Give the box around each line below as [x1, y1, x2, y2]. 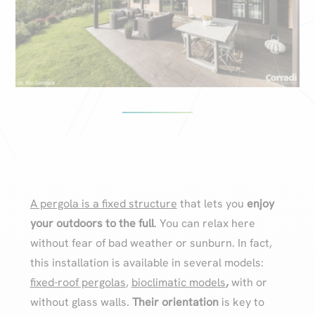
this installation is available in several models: [30, 255, 264, 270]
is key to [218, 294, 264, 309]
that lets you [176, 195, 247, 211]
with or [231, 274, 267, 290]
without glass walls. [30, 294, 132, 309]
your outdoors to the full [30, 215, 154, 231]
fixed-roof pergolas [30, 274, 126, 290]
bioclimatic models [131, 274, 226, 290]
